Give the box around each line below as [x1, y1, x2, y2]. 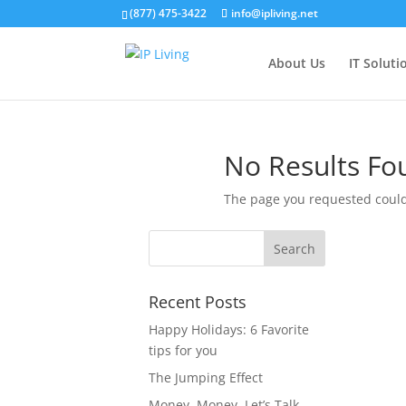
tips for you [149, 342, 218, 359]
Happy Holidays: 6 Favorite [149, 321, 310, 338]
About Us [267, 54, 325, 72]
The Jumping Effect [149, 369, 264, 386]
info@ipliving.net [231, 5, 319, 21]
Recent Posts [149, 291, 247, 313]
